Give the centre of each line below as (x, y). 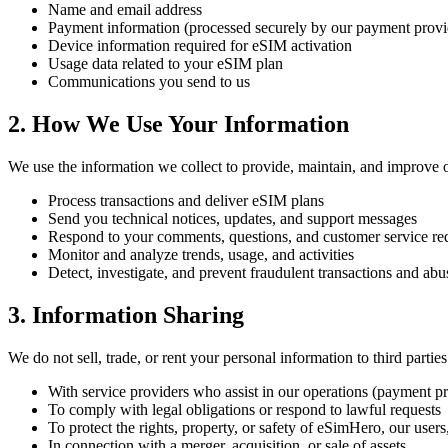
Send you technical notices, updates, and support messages (232, 218)
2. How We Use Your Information (178, 123)
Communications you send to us (149, 81)
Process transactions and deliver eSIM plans (186, 200)
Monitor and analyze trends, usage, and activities (201, 254)
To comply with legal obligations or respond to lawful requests (244, 409)
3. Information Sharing (126, 314)
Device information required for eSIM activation (200, 45)
